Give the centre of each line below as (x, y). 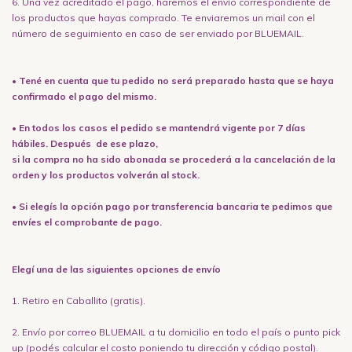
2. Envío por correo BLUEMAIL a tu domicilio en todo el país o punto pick (176, 332)
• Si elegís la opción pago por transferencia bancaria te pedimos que (172, 206)
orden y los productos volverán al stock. (106, 174)
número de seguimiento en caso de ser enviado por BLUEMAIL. (158, 33)
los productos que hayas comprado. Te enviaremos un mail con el (163, 17)
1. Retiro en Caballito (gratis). (79, 300)
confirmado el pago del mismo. (84, 96)
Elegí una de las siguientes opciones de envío (116, 269)
